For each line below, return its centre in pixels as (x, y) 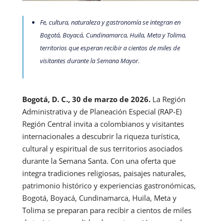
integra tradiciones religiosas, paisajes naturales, (104, 173)
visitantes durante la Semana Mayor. (90, 60)
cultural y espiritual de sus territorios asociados (102, 148)
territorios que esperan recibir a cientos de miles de (110, 48)
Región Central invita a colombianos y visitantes (103, 124)
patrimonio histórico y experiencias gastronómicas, (109, 185)
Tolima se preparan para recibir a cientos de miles (107, 210)
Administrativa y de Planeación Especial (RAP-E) (102, 111)
